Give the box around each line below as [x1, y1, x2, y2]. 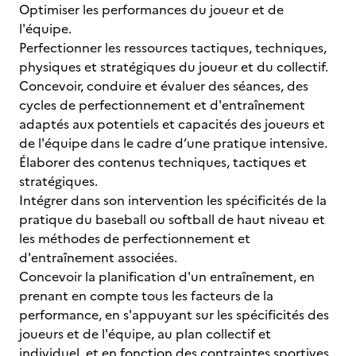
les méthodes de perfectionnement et [19, 229, 250, 248]
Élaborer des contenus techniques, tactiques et [19, 153, 307, 172]
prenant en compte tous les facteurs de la [19, 286, 273, 305]
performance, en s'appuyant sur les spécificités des [19, 305, 329, 324]
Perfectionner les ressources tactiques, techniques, [19, 38, 327, 57]
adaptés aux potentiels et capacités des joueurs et [19, 114, 325, 133]
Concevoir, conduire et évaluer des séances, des [19, 76, 308, 95]
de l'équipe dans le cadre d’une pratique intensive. [19, 133, 327, 153]
